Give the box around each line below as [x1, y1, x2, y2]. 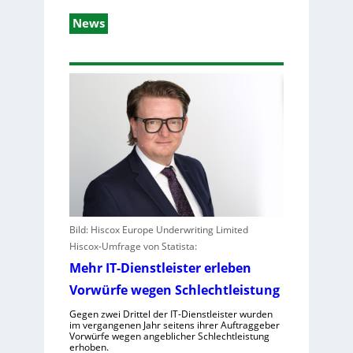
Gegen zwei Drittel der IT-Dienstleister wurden [69, 307, 273, 321]
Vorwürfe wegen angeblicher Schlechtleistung [69, 329, 269, 344]
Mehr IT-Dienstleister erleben [69, 259, 251, 277]
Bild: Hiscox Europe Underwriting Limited [69, 223, 248, 237]
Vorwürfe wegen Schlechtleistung [69, 281, 280, 299]
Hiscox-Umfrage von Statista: [69, 240, 197, 254]
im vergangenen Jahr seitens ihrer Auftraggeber [69, 318, 280, 333]
